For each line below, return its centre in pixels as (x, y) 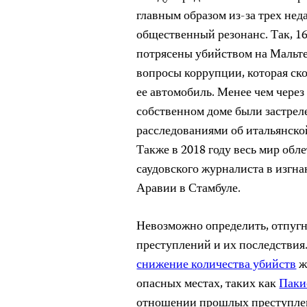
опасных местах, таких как (208, 284)
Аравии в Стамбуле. (189, 189)
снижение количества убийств (217, 265)
